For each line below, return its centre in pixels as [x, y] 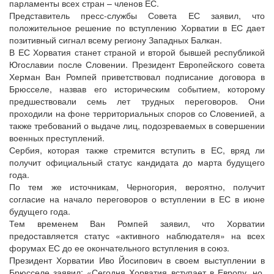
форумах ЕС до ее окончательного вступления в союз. [119, 248]
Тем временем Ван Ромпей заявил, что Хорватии [137, 223]
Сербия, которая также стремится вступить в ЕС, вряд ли [137, 150]
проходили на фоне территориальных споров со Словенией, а [137, 113]
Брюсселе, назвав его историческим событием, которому [137, 89]
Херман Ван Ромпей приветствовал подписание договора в [137, 76]
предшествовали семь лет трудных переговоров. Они [137, 101]
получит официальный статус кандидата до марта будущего [137, 162]
